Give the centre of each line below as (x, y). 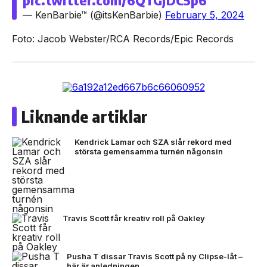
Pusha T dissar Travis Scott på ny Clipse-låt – (155, 256)
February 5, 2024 (205, 15)
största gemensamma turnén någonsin (149, 151)
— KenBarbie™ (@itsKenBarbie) (94, 15)
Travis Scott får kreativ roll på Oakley (134, 218)
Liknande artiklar (85, 117)
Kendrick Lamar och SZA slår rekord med (153, 142)
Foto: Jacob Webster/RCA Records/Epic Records (123, 39)
